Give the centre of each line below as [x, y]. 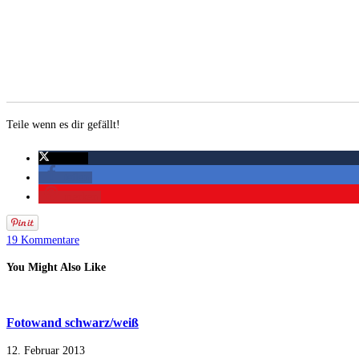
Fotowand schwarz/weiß [73, 323]
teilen [77, 177]
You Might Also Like [56, 268]
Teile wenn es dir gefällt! [63, 124]
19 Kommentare [43, 240]
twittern [67, 158]
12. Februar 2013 [46, 350]
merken [81, 196]
